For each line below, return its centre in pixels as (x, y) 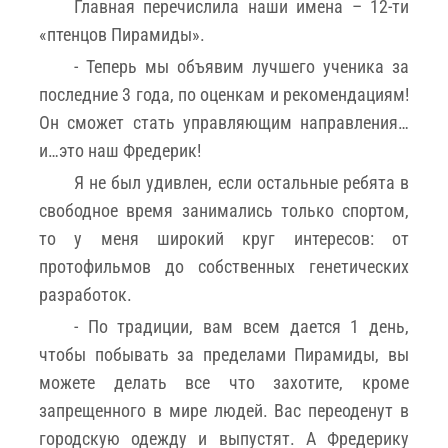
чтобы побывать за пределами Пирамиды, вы (224, 354)
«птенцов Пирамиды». (122, 34)
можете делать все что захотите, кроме (224, 382)
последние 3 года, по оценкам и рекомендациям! (224, 94)
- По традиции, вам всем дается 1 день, (241, 326)
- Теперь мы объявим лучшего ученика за (241, 66)
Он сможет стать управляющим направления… (224, 122)
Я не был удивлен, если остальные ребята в (241, 182)
